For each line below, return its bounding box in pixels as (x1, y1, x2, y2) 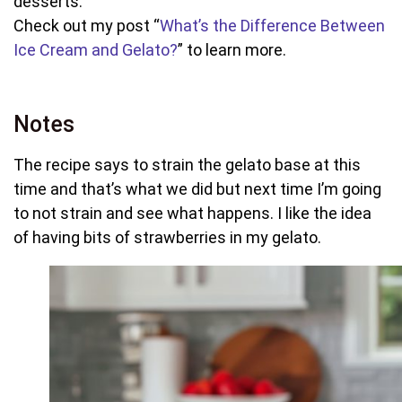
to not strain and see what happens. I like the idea (13, 203, 371, 223)
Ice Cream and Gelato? (13, 39, 178, 59)
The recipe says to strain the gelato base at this (13, 154, 361, 174)
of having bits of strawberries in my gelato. (13, 227, 321, 247)
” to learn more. (178, 39, 286, 59)
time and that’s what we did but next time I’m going (13, 179, 381, 198)
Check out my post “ (13, 15, 160, 35)
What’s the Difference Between (160, 15, 385, 35)
